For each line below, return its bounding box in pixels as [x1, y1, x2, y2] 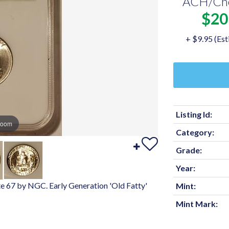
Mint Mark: [175, 199, 218, 209]
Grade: [175, 145, 202, 155]
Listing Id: [175, 109, 212, 119]
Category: [175, 127, 214, 137]
